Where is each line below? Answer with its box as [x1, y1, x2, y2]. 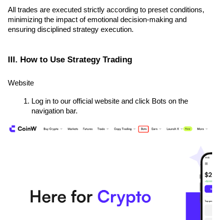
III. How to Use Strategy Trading [8, 54, 132, 64]
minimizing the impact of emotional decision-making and [8, 16, 187, 24]
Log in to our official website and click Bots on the [31, 97, 188, 106]
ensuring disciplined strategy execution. [8, 26, 134, 34]
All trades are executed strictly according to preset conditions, [8, 6, 204, 14]
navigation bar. [31, 107, 78, 115]
